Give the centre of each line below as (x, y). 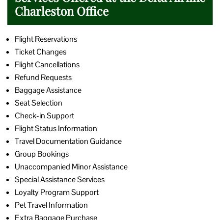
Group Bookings (42, 154)
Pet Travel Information (51, 205)
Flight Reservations (46, 39)
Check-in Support (44, 115)
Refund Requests (43, 77)
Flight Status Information (56, 128)
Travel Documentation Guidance (68, 141)
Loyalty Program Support (57, 192)
